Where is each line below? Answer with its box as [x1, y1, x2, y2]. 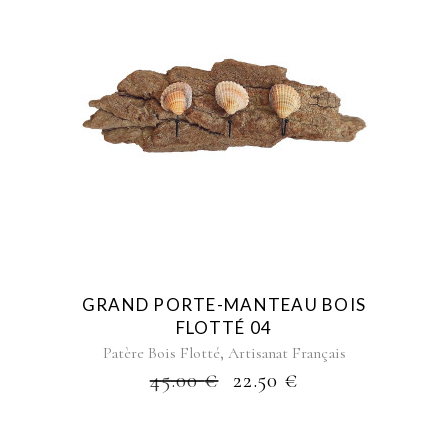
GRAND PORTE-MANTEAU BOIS [81, 293, 367, 315]
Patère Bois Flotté [102, 342, 220, 363]
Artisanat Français [227, 342, 346, 363]
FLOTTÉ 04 [175, 316, 273, 338]
